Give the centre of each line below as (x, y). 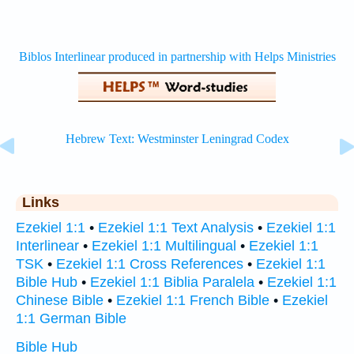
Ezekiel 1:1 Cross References (150, 264)
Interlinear (47, 246)
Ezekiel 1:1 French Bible (193, 300)
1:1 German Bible (71, 318)
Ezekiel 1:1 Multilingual (164, 246)
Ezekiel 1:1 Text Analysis (176, 228)
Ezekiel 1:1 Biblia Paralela (172, 282)
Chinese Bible (60, 300)
